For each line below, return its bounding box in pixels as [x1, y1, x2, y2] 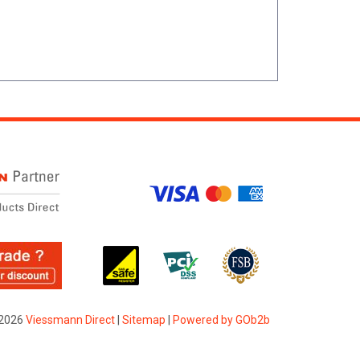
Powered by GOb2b [172, 313, 270, 326]
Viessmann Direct [25, 313, 115, 326]
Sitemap [121, 313, 166, 326]
